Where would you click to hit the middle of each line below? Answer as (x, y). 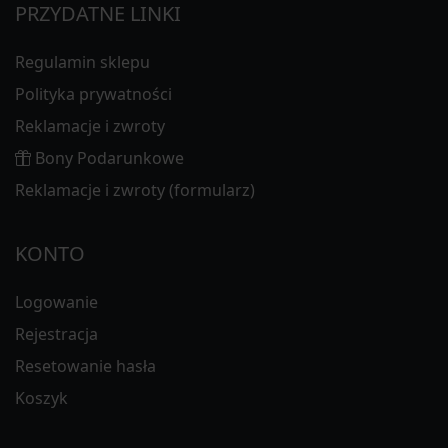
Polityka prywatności (93, 93)
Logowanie (56, 301)
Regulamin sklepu (82, 61)
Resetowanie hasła (85, 365)
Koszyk (41, 397)
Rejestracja (56, 333)
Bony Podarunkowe (109, 157)
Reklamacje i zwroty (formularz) (135, 189)
